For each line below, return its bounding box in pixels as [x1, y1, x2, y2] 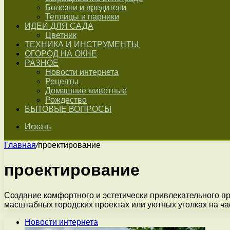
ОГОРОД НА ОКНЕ [25, 49, 97, 58]
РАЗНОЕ [25, 59, 59, 67]
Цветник [45, 31, 76, 40]
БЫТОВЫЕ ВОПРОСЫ [25, 105, 111, 113]
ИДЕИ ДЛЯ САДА [25, 22, 93, 30]
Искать [25, 122, 51, 131]
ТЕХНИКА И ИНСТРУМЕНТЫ [25, 40, 139, 49]
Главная [4, 141, 36, 149]
